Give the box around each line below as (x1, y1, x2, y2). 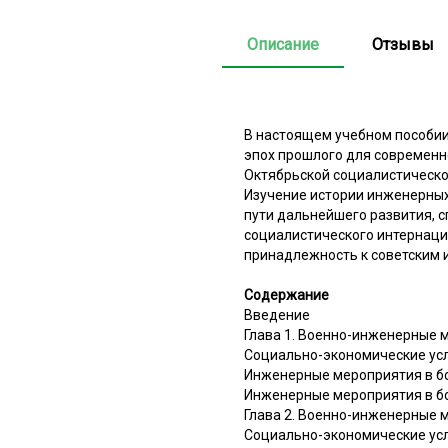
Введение (244, 306, 310, 323)
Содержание (244, 286, 329, 303)
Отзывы (372, 34, 434, 54)
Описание (247, 34, 319, 54)
